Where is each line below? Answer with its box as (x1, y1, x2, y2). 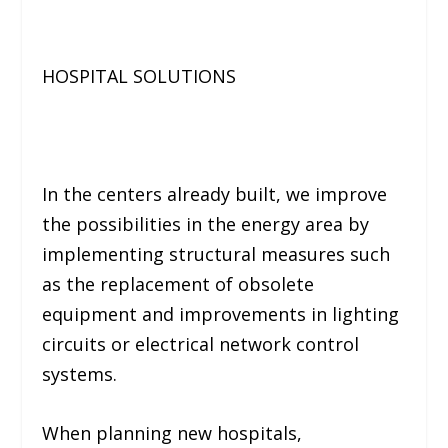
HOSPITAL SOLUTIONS (42, 64, 237, 89)
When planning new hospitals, (42, 420, 303, 445)
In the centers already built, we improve (42, 181, 388, 206)
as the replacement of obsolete (42, 271, 315, 296)
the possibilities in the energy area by (42, 211, 370, 236)
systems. (42, 361, 118, 386)
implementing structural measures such (42, 241, 391, 266)
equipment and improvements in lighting (42, 301, 400, 326)
